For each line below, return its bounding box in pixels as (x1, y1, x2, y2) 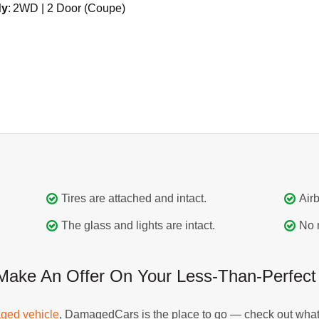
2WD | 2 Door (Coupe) (12, 2, 125, 15)
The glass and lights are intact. (61, 219, 216, 231)
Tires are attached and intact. (61, 192, 207, 204)
